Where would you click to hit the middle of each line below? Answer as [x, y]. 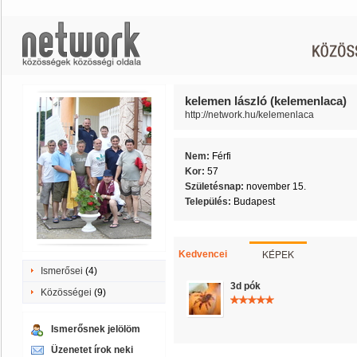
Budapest [254, 202]
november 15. [276, 186]
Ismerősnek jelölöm [96, 329]
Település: [209, 202]
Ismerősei [62, 271]
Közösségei [66, 292]
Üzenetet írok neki [92, 350]
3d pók [245, 286]
